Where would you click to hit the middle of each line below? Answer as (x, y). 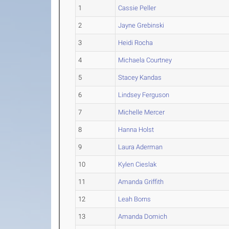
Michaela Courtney (145, 60)
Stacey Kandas (140, 78)
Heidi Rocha (136, 43)
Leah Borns (135, 199)
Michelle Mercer (142, 112)
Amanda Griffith (141, 182)
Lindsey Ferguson (144, 95)
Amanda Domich (143, 217)
